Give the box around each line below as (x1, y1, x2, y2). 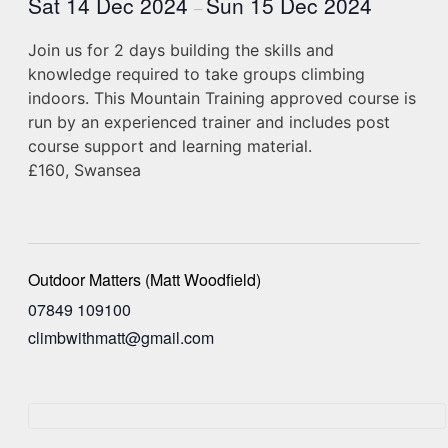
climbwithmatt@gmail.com (28, 325, 214, 349)
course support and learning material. (28, 136, 312, 156)
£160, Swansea (28, 160, 141, 180)
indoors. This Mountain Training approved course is (28, 88, 416, 108)
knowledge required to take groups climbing (28, 64, 365, 84)
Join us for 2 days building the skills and (28, 40, 334, 60)
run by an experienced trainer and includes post (28, 112, 390, 132)
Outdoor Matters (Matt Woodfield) (28, 267, 261, 291)
